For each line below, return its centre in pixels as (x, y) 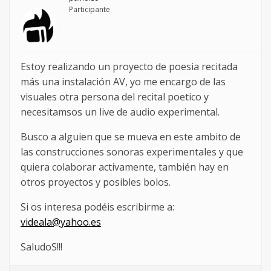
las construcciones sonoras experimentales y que (132, 152)
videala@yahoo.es (61, 222)
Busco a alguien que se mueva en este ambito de (131, 137)
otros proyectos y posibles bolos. (96, 182)
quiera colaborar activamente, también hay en (125, 167)
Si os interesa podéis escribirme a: (97, 207)
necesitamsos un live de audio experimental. (120, 112)
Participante (90, 10)
